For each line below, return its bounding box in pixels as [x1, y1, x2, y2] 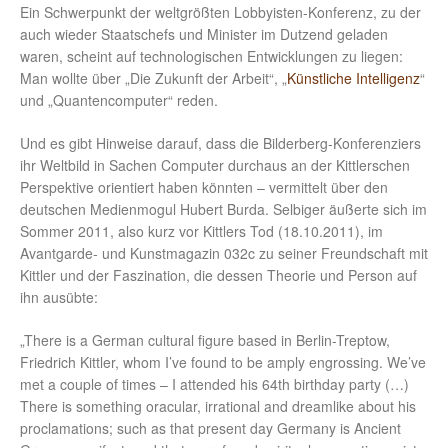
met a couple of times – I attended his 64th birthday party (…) [20, 374, 409, 395]
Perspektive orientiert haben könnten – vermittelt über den [20, 177, 388, 198]
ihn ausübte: [20, 287, 98, 308]
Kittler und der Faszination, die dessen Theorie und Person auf [20, 265, 417, 286]
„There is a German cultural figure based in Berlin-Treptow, [20, 330, 390, 351]
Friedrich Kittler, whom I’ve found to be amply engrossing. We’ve [20, 352, 426, 373]
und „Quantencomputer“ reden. [20, 90, 218, 111]
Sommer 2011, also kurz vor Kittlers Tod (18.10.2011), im [20, 221, 383, 242]
